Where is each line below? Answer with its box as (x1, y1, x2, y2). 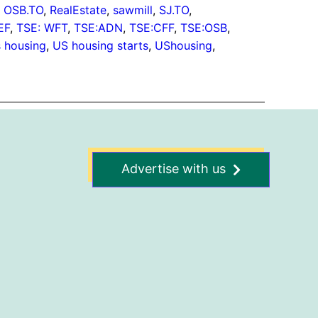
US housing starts (53, 38, 149, 53)
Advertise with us (121, 160, 226, 176)
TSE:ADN (74, 20, 124, 35)
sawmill (113, 2, 153, 17)
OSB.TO (4, 2, 44, 17)
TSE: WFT (16, 20, 68, 35)
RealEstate (50, 2, 107, 17)
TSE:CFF (129, 20, 175, 35)
